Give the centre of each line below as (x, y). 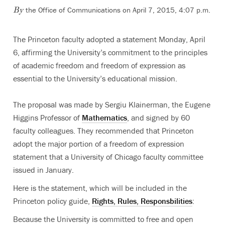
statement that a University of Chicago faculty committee (108, 157)
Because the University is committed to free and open (103, 219)
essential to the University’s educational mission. (95, 78)
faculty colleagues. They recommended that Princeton (103, 131)
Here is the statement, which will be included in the (100, 188)
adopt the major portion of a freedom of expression (99, 144)
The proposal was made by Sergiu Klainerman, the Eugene (112, 104)
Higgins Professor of (47, 118)
